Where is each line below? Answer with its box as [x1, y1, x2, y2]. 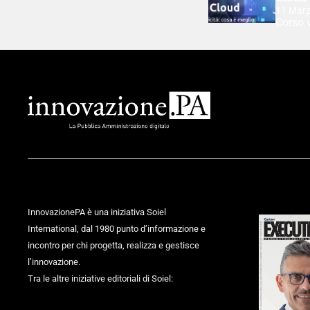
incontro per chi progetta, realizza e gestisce [28, 240, 199, 251]
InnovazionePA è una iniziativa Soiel [28, 207, 166, 218]
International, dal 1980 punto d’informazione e [28, 224, 206, 235]
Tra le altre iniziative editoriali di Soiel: [28, 273, 173, 284]
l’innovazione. [28, 257, 80, 268]
